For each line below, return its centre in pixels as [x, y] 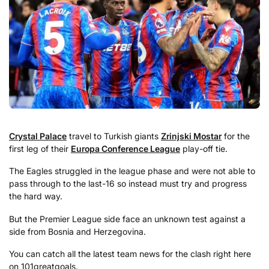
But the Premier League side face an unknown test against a [127, 219]
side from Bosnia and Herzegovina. [77, 231]
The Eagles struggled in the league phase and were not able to [132, 171]
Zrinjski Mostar [191, 136]
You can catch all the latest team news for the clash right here [130, 254]
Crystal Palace [38, 136]
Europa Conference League [125, 148]
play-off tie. [204, 148]
